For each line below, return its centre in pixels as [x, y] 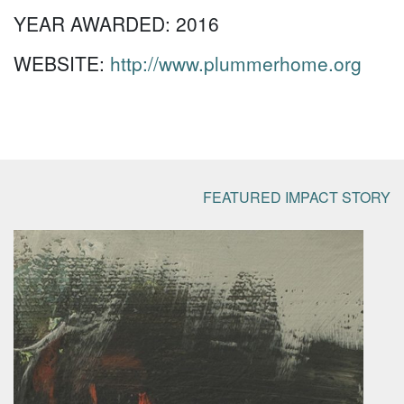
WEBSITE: [62, 63]
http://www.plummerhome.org [236, 63]
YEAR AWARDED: [95, 23]
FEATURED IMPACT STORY [297, 197]
